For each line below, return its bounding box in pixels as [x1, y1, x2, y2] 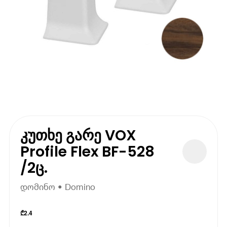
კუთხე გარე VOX [20, 125, 137, 145]
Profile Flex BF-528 [20, 141, 155, 162]
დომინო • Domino [20, 182, 96, 192]
